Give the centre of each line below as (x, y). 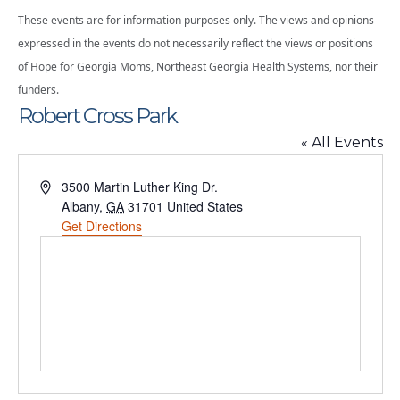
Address (62, 186)
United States (205, 207)
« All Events (342, 143)
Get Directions (102, 226)
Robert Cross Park (97, 116)
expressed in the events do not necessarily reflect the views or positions (195, 44)
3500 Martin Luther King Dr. (140, 187)
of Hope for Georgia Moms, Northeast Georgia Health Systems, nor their (197, 67)
